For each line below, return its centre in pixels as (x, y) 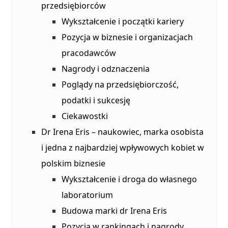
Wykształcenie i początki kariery (123, 22)
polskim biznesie (74, 164)
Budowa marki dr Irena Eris (115, 211)
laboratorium (88, 195)
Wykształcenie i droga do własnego (130, 179)
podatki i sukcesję (96, 101)
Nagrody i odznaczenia (106, 69)
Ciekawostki (85, 116)
